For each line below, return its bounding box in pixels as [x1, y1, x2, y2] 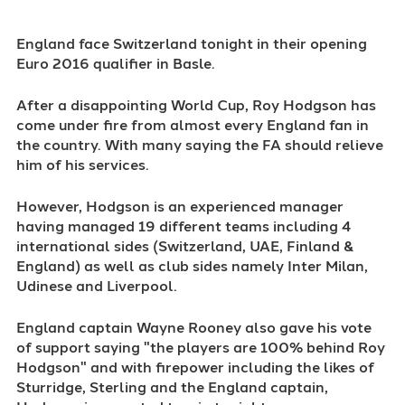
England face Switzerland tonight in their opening [16, 34, 367, 52]
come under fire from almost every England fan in [16, 116, 369, 133]
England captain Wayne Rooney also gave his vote [16, 318, 372, 335]
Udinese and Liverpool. [16, 277, 181, 294]
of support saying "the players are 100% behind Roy [16, 338, 385, 355]
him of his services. [16, 155, 149, 173]
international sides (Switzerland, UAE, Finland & [16, 237, 354, 254]
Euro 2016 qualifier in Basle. [16, 54, 215, 71]
